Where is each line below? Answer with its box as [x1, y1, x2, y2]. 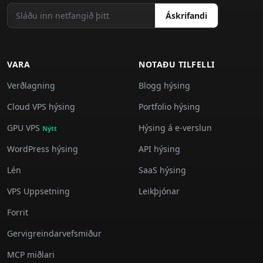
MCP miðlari [7, 249, 55, 260]
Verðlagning [7, 80, 55, 91]
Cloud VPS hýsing [7, 101, 75, 112]
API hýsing [139, 143, 180, 154]
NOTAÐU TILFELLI [139, 59, 215, 70]
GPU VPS [7, 122, 42, 133]
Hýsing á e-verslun [139, 122, 212, 133]
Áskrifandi [166, 10, 207, 21]
